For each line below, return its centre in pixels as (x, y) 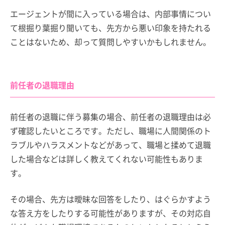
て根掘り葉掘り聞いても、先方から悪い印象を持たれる (110, 27)
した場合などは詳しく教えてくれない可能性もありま (106, 158)
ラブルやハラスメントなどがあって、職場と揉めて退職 (110, 144)
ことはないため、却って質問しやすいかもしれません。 (110, 41)
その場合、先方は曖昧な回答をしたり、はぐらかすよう (110, 199)
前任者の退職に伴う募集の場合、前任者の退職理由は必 (110, 116)
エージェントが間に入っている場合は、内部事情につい (110, 13)
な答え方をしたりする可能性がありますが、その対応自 (110, 213)
